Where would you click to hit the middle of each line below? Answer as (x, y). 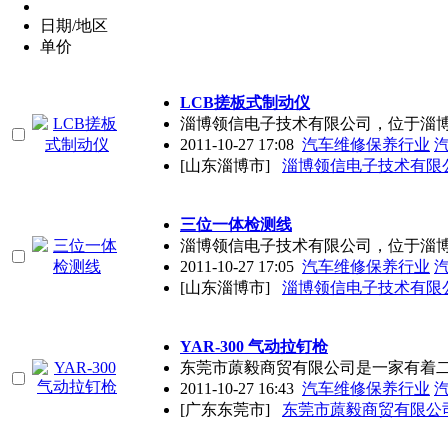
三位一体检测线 (236, 224)
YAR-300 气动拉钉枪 (254, 346)
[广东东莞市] (229, 409)
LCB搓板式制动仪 (245, 102)
